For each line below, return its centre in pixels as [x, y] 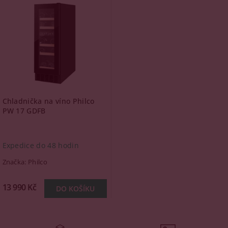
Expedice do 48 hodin [40, 146]
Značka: [15, 162]
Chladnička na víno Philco [48, 101]
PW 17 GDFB [24, 111]
